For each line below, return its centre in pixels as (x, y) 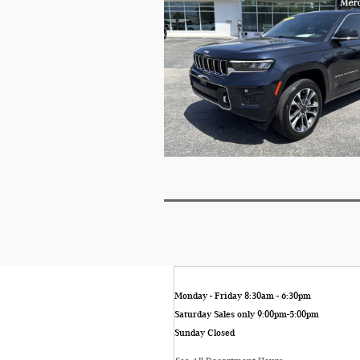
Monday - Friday (208, 295)
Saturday (193, 314)
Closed (221, 332)
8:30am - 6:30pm (278, 295)
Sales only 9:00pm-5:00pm (266, 314)
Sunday (190, 332)
